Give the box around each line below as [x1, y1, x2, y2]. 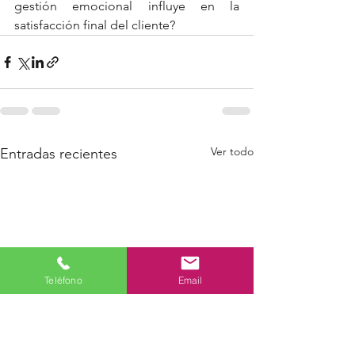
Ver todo [211, 144, 254, 159]
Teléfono [44, 273, 82, 286]
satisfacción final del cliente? [14, 17, 175, 33]
